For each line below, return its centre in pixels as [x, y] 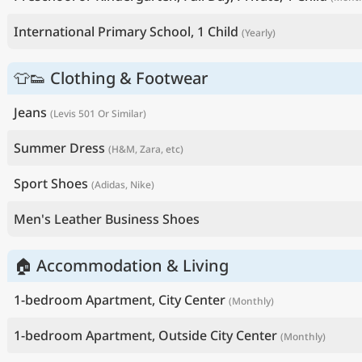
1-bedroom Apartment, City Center [120, 300]
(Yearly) [259, 33]
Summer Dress [59, 148]
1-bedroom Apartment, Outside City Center [145, 336]
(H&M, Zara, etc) [146, 149]
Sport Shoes [51, 184]
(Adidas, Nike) [123, 185]
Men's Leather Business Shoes [107, 219]
